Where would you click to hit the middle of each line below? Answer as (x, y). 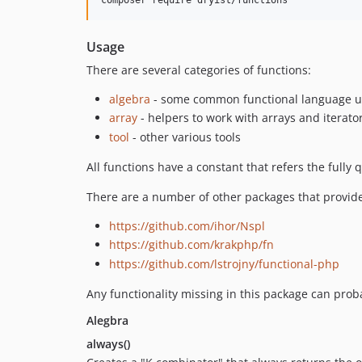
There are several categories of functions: (199, 69)
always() (108, 343)
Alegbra (107, 320)
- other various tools (185, 137)
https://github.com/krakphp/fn (192, 245)
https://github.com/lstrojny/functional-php (224, 263)
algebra (130, 99)
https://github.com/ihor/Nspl (187, 225)
